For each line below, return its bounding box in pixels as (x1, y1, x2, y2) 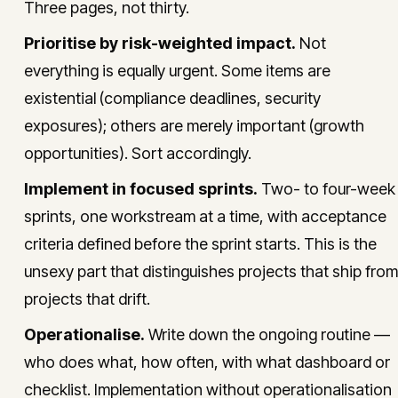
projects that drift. (24, 290, 150, 308)
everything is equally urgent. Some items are (24, 61, 330, 80)
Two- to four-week (258, 179, 395, 198)
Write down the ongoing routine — (145, 325, 390, 344)
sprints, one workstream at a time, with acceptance (24, 207, 386, 226)
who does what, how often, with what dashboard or (24, 353, 390, 371)
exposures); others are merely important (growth (24, 116, 364, 135)
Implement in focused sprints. (24, 179, 258, 198)
